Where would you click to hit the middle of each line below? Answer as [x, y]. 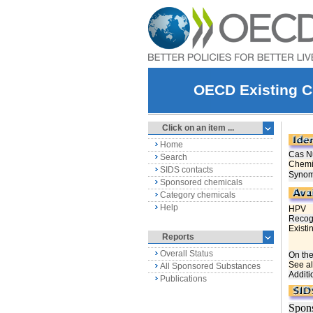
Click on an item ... [198, 128]
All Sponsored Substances [210, 266]
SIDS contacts [187, 170]
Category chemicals [198, 195]
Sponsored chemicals [201, 182]
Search [174, 157]
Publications [183, 279]
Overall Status [187, 254]
